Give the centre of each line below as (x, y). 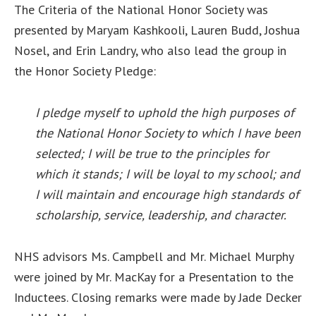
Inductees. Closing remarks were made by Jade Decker (158, 297)
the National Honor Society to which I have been (168, 133)
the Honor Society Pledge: (85, 71)
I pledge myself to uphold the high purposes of (165, 113)
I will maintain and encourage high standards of (167, 194)
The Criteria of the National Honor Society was (141, 10)
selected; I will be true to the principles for (152, 153)
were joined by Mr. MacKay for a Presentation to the (156, 277)
